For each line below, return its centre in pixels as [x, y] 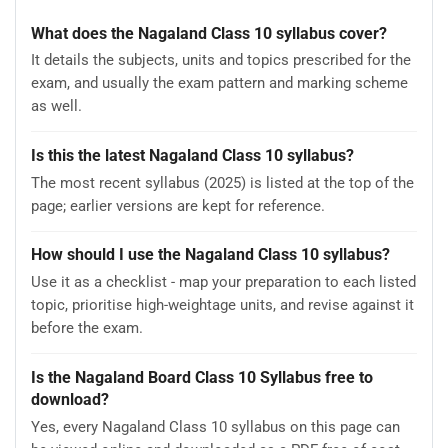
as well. [56, 106]
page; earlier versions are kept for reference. [178, 205]
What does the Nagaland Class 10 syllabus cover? [209, 33]
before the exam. [87, 328]
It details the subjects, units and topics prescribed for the [221, 60]
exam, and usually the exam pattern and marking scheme [219, 83]
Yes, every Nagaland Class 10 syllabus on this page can [215, 426]
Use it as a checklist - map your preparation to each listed [223, 282]
